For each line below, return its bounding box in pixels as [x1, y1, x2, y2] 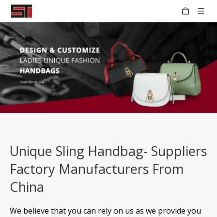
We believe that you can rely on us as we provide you [10, 205, 201, 216]
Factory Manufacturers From [10, 159, 184, 178]
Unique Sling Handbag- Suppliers [10, 141, 207, 160]
